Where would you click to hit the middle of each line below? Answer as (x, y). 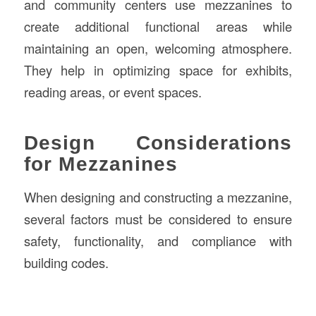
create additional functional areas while (158, 26)
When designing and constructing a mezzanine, (158, 196)
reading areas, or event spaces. (113, 92)
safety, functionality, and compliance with (158, 240)
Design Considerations (158, 143)
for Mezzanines (101, 164)
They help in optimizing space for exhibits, (158, 70)
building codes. (66, 262)
